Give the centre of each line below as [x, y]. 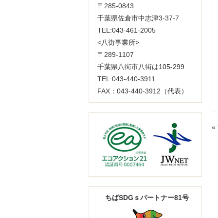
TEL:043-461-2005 [127, 30]
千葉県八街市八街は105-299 [141, 67]
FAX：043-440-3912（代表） [143, 91]
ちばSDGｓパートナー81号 [147, 198]
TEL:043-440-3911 [126, 79]
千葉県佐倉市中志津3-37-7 [138, 18]
